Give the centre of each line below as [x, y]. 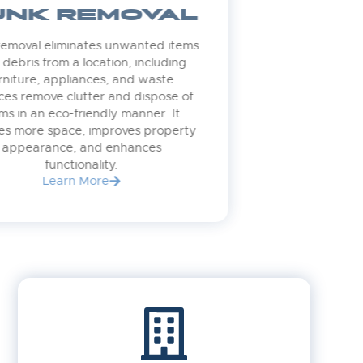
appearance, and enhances [164, 148]
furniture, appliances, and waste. [164, 80]
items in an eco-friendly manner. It [164, 114]
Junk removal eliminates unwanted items [164, 46]
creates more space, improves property [164, 131]
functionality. [164, 165]
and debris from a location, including [164, 63]
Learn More [158, 181]
